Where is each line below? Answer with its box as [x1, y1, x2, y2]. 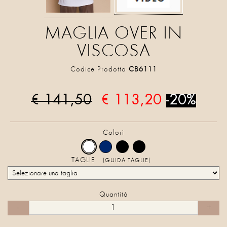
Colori [103, 129, 124, 136]
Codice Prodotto [70, 66, 129, 73]
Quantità [99, 191, 128, 198]
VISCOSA [77, 44, 150, 60]
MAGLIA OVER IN [45, 26, 182, 43]
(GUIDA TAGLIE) [103, 158, 150, 164]
